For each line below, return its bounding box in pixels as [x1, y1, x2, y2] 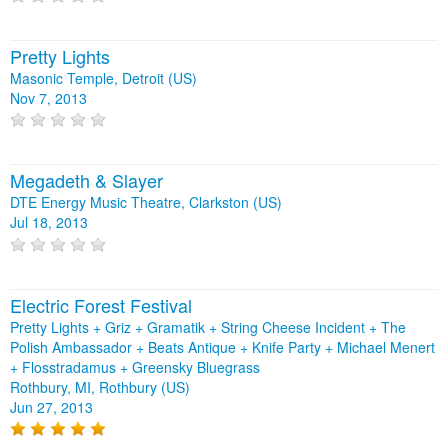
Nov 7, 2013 [10, 87, 87, 108]
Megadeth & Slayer [10, 167, 163, 194]
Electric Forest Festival [10, 291, 192, 318]
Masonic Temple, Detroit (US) [10, 67, 197, 88]
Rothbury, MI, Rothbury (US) [10, 376, 190, 397]
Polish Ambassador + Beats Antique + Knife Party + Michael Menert [10, 336, 435, 357]
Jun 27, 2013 [10, 396, 93, 417]
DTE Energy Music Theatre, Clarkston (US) [10, 192, 282, 213]
